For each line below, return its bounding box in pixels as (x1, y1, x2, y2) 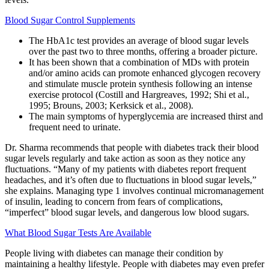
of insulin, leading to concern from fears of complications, (5, 196, 223, 207)
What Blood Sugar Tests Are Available (5, 228, 151, 238)
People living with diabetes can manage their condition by (5, 248, 223, 259)
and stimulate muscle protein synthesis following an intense (29, 79, 252, 89)
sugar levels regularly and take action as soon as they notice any (5, 153, 246, 164)
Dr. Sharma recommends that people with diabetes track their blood (5, 142, 259, 153)
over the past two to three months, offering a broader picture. (29, 46, 258, 57)
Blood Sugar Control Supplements (5, 15, 135, 26)
